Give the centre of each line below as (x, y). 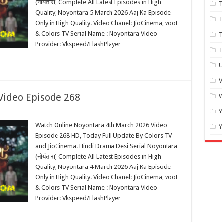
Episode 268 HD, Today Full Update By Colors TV (103, 136)
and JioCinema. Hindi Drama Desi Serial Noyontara (106, 146)
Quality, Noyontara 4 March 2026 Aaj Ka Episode (103, 167)
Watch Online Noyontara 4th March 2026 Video (101, 125)
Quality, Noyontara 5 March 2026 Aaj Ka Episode (103, 13)
